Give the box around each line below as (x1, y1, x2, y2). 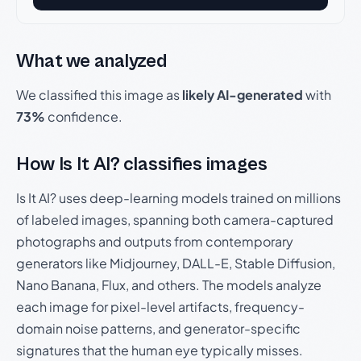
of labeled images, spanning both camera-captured (16, 211, 334, 228)
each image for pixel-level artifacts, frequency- (16, 298, 305, 315)
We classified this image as (16, 86, 182, 103)
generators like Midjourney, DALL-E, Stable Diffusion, (16, 255, 335, 272)
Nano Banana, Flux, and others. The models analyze (16, 276, 322, 293)
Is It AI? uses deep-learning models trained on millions (16, 189, 341, 206)
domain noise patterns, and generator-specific (16, 320, 301, 337)
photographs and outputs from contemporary (16, 233, 293, 250)
